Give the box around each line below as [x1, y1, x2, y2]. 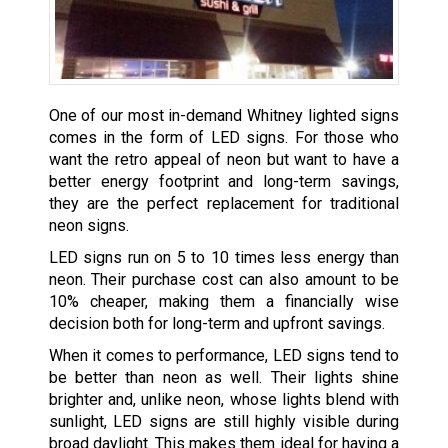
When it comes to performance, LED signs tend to [48, 345, 400, 365]
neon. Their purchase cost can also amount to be [48, 269, 400, 289]
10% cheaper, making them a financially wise [48, 291, 400, 311]
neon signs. [48, 215, 129, 235]
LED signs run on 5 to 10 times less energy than [48, 247, 400, 267]
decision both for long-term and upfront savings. [48, 313, 385, 333]
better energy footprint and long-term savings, [48, 171, 400, 191]
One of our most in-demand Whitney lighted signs [48, 105, 400, 125]
